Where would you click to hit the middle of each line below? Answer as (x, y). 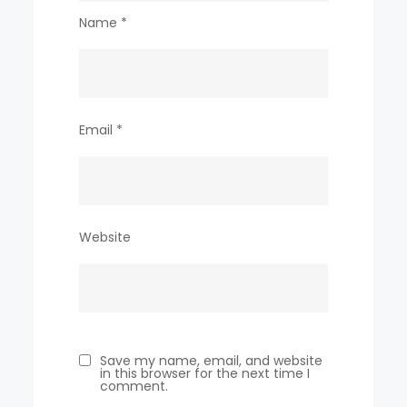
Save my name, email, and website (212, 360)
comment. (134, 386)
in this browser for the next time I (205, 373)
